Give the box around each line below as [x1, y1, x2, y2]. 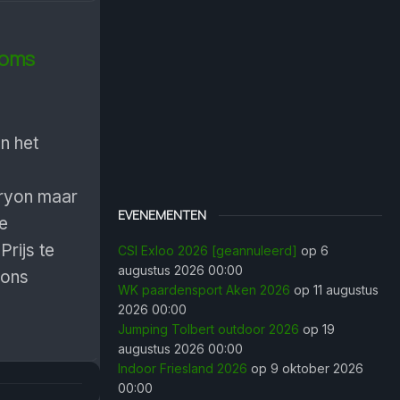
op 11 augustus [290, 282, 379, 297]
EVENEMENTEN [118, 206, 206, 223]
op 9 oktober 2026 [247, 361, 363, 376]
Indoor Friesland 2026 [118, 361, 247, 376]
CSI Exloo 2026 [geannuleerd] [118, 243, 297, 258]
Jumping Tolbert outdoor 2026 [118, 321, 299, 337]
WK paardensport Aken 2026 [118, 282, 290, 297]
